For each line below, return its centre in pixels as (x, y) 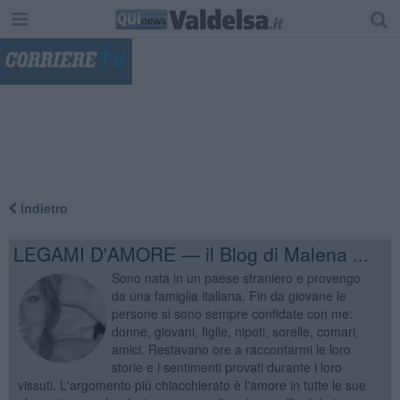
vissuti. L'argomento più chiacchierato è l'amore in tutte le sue (192, 384)
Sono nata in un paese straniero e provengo (236, 277)
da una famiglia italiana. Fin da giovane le (229, 295)
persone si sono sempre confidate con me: (232, 313)
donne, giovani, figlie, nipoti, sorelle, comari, (235, 331)
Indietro (42, 208)
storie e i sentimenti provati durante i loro (226, 367)
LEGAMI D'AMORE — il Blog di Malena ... (191, 253)
